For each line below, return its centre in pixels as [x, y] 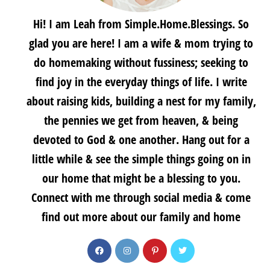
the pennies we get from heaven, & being [141, 121]
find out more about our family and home [141, 217]
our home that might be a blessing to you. [141, 178]
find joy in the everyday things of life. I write [141, 82]
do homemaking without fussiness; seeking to [141, 63]
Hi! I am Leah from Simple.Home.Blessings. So [141, 24]
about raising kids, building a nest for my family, [141, 101]
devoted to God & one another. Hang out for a [141, 140]
